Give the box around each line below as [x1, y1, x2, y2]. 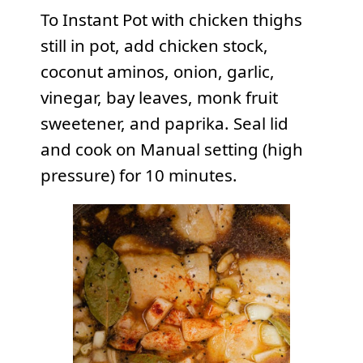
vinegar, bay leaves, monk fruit [40, 85, 278, 109]
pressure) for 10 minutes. [40, 163, 237, 186]
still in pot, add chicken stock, [40, 33, 268, 57]
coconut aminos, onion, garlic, [40, 59, 275, 83]
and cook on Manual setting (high [40, 137, 303, 160]
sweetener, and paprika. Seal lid [40, 111, 288, 135]
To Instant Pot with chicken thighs [40, 7, 302, 31]
